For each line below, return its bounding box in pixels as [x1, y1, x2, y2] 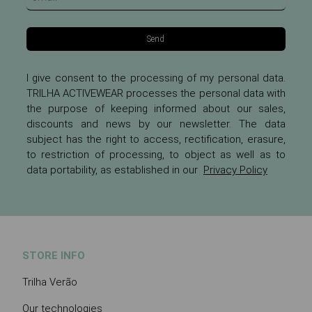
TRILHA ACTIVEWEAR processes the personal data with [26, 86, 286, 100]
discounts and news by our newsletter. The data [26, 117, 286, 130]
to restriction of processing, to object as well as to [26, 148, 286, 161]
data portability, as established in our [26, 163, 203, 176]
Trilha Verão [22, 275, 77, 288]
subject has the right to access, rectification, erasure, [26, 132, 286, 146]
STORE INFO [22, 249, 85, 262]
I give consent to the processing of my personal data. [26, 71, 286, 84]
